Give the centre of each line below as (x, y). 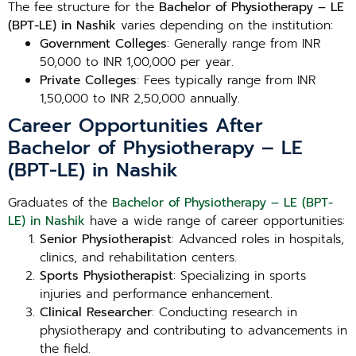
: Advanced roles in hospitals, (258, 239)
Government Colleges (103, 44)
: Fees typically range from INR (226, 80)
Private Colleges (88, 80)
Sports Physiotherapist (106, 276)
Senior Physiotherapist (106, 239)
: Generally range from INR (244, 44)
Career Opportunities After (135, 126)
